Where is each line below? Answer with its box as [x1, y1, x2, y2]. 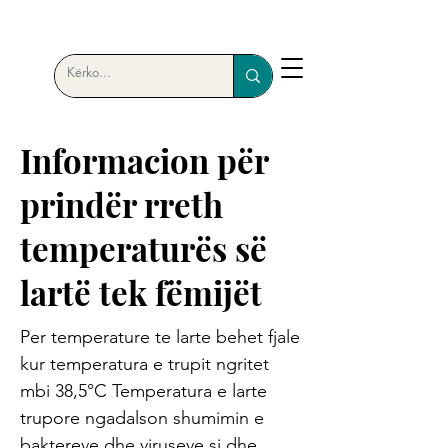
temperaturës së [20, 226, 267, 270]
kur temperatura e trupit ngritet [20, 353, 269, 375]
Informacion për [20, 138, 268, 182]
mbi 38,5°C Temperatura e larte [20, 380, 267, 402]
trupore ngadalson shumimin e [20, 407, 264, 429]
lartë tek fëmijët [20, 270, 262, 314]
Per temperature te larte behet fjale [20, 326, 300, 348]
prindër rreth [20, 182, 223, 226]
